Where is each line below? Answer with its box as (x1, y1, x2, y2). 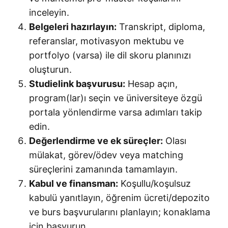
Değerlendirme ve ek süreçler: (29, 135, 163, 146)
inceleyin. (29, 7, 69, 18)
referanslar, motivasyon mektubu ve (29, 35, 184, 46)
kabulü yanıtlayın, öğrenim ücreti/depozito (29, 192, 210, 203)
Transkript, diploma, (117, 21, 205, 32)
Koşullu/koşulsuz (118, 178, 191, 189)
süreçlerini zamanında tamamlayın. (29, 163, 178, 175)
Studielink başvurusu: (29, 78, 125, 89)
